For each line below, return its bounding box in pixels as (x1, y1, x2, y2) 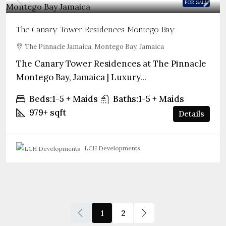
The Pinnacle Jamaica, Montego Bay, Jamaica (25, 42, 164, 51)
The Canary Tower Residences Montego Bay (16, 24, 175, 34)
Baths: (113, 93, 138, 104)
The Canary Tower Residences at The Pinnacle (16, 58, 206, 69)
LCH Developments (84, 144, 140, 152)
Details (179, 109, 204, 119)
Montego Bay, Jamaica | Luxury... (16, 71, 146, 83)
